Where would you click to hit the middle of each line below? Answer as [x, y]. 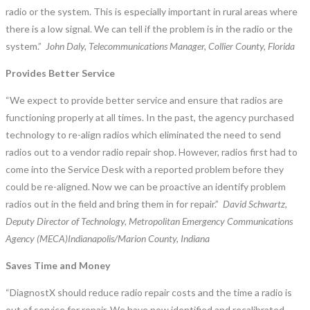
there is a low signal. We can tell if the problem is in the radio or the [149, 28]
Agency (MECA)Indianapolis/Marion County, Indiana [108, 238]
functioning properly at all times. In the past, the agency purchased [150, 117]
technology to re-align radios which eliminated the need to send [143, 134]
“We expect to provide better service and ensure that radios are [144, 100]
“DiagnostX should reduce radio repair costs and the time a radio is [149, 292]
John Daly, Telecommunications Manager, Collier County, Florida [170, 46]
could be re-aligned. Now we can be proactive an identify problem [146, 186]
